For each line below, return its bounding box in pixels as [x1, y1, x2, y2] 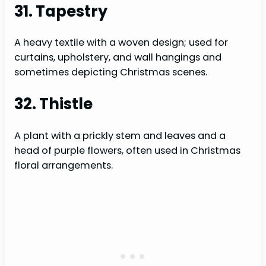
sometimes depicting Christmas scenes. [14, 65, 207, 80]
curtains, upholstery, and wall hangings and [14, 50, 221, 65]
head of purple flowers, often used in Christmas [14, 143, 240, 157]
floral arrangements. [14, 158, 113, 172]
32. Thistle [14, 93, 93, 115]
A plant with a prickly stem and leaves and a [14, 128, 226, 142]
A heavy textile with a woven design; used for [14, 36, 228, 50]
